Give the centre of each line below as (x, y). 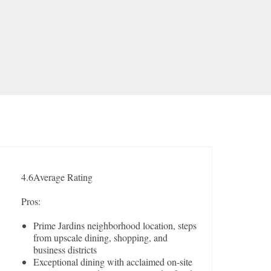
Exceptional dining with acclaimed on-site (113, 262)
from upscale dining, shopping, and (101, 238)
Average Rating (63, 177)
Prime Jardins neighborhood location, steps (115, 226)
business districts (65, 250)
